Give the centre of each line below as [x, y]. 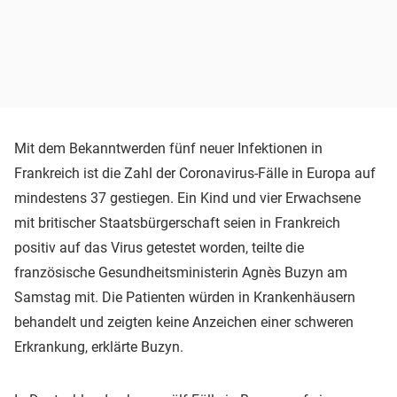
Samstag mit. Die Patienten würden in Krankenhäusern [185, 297]
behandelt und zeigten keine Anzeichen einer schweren [184, 322]
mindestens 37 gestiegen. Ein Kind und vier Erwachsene [187, 198]
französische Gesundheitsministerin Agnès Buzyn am [181, 272]
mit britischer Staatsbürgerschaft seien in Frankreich [177, 222]
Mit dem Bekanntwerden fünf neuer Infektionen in [168, 148]
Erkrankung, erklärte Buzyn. [99, 346]
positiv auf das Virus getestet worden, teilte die [159, 247]
